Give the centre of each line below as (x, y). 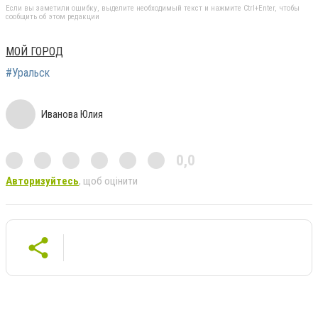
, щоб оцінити (108, 181)
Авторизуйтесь (42, 181)
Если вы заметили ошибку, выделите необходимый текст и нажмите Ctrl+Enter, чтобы (153, 9)
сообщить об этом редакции (53, 17)
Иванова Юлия (72, 115)
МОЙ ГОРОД (34, 52)
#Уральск (28, 73)
